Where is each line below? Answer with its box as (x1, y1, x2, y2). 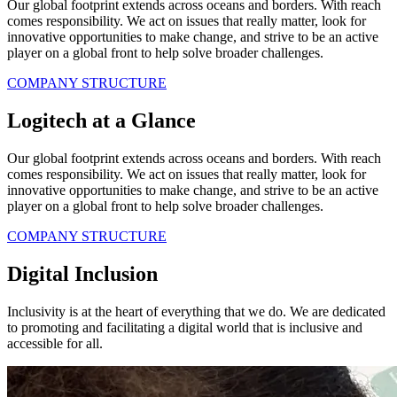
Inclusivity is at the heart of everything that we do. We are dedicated (7, 303, 385, 319)
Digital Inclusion (7, 261, 158, 285)
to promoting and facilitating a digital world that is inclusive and (7, 319, 362, 335)
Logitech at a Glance (7, 109, 196, 133)
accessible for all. (7, 335, 103, 351)
